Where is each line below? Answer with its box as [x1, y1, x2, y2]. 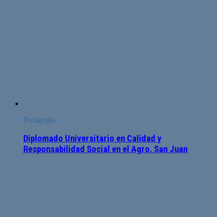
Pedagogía [23, 115, 55, 124]
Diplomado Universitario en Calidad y [23, 133, 161, 144]
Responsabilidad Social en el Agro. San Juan [23, 144, 187, 155]
